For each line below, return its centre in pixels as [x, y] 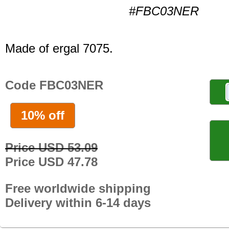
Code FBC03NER [54, 85]
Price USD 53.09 [51, 147]
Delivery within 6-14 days [78, 202]
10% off [43, 115]
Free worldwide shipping [78, 188]
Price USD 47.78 [51, 162]
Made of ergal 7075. [59, 49]
